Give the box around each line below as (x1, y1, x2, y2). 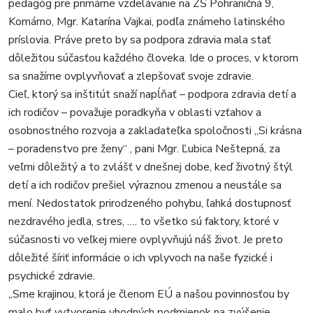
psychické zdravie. (8, 268, 95, 284)
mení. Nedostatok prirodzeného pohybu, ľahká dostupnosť (8, 195, 291, 211)
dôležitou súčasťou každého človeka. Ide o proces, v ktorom (8, 50, 298, 66)
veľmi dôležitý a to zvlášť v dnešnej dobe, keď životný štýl (8, 159, 293, 175)
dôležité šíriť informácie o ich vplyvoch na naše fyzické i (8, 249, 272, 265)
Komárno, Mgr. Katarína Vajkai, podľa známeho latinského (8, 13, 285, 29)
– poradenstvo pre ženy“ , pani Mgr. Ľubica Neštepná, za (8, 140, 280, 156)
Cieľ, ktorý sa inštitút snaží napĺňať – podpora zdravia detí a (8, 86, 296, 102)
